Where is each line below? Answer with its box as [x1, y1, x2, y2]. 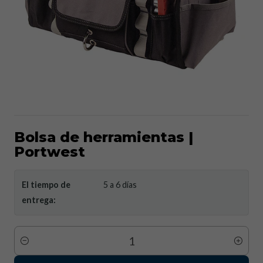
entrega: [22, 195, 56, 205]
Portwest [14, 143, 85, 160]
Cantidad [14, 242, 48, 252]
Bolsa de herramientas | [14, 129, 193, 146]
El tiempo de [22, 180, 70, 190]
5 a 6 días [103, 180, 137, 190]
